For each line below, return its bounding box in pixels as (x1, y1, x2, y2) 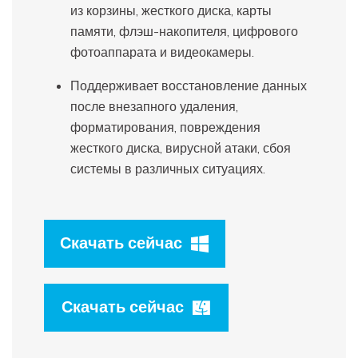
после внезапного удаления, (70, 97, 238, 114)
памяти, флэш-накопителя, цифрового (70, 22, 298, 39)
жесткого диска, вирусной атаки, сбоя (70, 139, 291, 156)
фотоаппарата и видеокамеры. (70, 43, 254, 60)
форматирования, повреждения (70, 118, 261, 135)
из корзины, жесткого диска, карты (70, 2, 272, 18)
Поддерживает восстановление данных (70, 77, 307, 93)
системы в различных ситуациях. (70, 160, 265, 177)
